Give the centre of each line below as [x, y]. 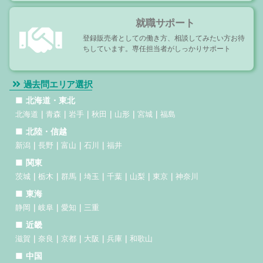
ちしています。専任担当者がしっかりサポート [156, 49]
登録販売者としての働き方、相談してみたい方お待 [163, 38]
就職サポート [165, 23]
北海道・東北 [50, 100]
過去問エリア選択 [58, 85]
